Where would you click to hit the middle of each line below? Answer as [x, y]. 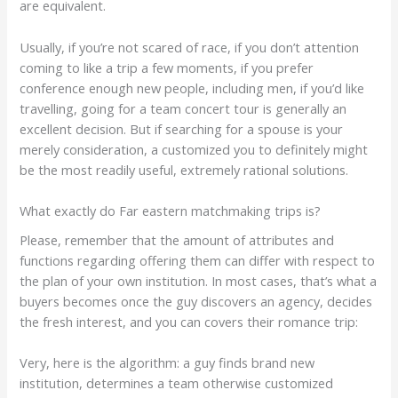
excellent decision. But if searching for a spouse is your [182, 128]
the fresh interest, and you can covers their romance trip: [189, 322]
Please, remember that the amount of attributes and [177, 240]
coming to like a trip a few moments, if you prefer [167, 67]
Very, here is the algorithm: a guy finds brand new [167, 363]
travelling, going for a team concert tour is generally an [183, 108]
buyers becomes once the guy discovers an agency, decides [196, 302]
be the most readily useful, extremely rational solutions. [184, 169]
